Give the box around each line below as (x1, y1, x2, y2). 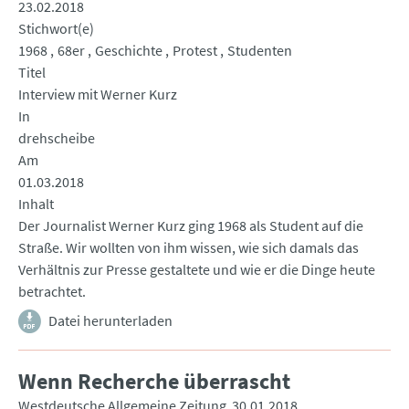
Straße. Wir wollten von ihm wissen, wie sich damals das (18, 238, 359, 257)
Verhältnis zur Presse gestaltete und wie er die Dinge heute (18, 260, 375, 279)
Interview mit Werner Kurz (18, 85, 177, 104)
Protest (173, 41, 217, 60)
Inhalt (18, 194, 54, 214)
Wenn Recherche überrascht (18, 367, 290, 396)
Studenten (227, 41, 292, 60)
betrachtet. (18, 282, 86, 301)
